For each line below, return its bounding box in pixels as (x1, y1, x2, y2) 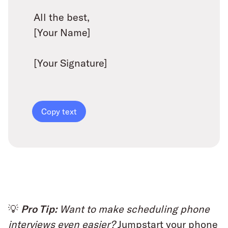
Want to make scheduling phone (60, 203, 210, 216)
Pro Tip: (21, 203, 57, 215)
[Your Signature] (34, 56, 107, 69)
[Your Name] (34, 26, 91, 39)
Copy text (41, 106, 77, 117)
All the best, (34, 11, 90, 23)
